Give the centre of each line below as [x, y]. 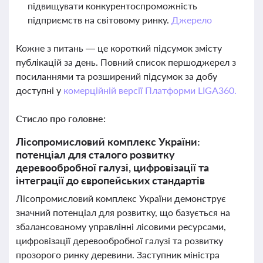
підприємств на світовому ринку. [100, 20]
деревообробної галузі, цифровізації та [112, 167]
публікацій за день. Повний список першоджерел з [126, 62]
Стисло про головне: [61, 118]
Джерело [191, 20]
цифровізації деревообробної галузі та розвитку [119, 240]
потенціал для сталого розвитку [95, 154]
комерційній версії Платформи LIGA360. [150, 90]
